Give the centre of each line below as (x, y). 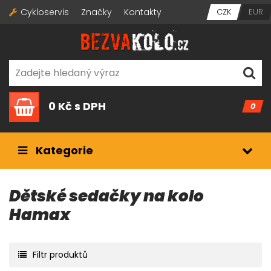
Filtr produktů (60, 254)
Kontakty (143, 12)
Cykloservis (45, 12)
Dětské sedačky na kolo (106, 196)
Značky (96, 12)
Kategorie (64, 151)
